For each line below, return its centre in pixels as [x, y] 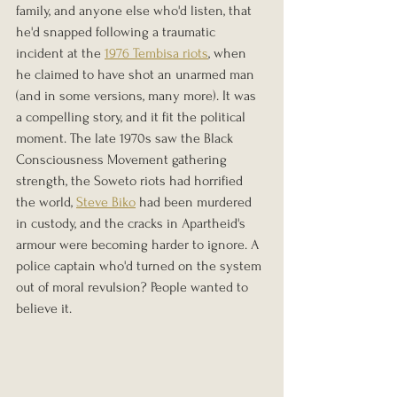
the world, [46, 202]
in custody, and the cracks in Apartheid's [132, 224]
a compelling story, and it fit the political [132, 117]
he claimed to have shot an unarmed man [137, 75]
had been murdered [195, 202]
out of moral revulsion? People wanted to [134, 288]
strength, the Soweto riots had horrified [131, 181]
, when [229, 54]
